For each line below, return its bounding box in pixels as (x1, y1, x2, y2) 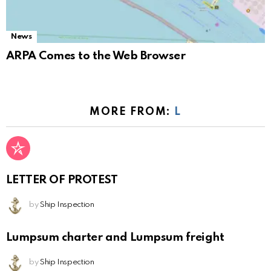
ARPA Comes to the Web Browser (6, 50, 186, 62)
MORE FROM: (90, 106, 175, 118)
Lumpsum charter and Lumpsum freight (6, 231, 224, 243)
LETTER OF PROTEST (6, 174, 118, 186)
